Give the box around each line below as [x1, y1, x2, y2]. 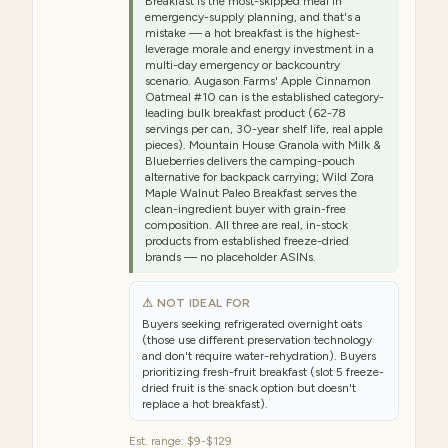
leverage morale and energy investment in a [145, 42, 374, 56]
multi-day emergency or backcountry [145, 58, 340, 72]
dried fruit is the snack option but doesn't [142, 381, 356, 395]
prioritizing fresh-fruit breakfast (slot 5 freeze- [142, 365, 384, 379]
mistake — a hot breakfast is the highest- [145, 26, 360, 40]
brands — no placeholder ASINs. [145, 250, 316, 264]
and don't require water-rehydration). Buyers [142, 349, 376, 363]
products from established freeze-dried [145, 234, 349, 248]
